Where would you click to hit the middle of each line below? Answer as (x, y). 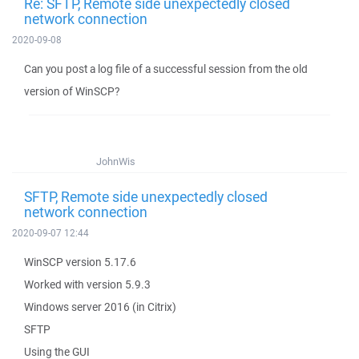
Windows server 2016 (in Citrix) (100, 307)
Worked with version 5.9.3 (87, 284)
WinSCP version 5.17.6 (80, 262)
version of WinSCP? (72, 91)
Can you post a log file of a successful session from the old (166, 69)
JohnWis (116, 161)
